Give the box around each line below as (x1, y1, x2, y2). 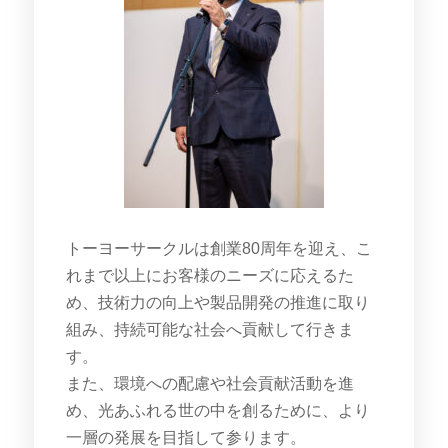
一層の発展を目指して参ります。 (65, 428, 306, 446)
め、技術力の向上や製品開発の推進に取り (65, 293, 370, 311)
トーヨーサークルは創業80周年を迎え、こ (65, 239, 372, 257)
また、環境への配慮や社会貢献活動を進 (65, 374, 354, 392)
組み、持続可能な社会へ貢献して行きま (65, 320, 354, 338)
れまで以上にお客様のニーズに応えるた (65, 266, 354, 284)
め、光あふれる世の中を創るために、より (65, 401, 370, 419)
